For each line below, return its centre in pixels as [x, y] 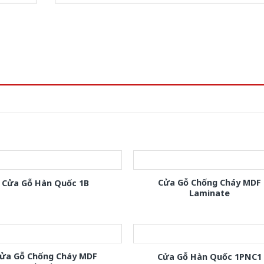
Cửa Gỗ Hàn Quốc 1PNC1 [210, 257]
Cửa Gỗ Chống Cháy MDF [210, 182]
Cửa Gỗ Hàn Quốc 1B [46, 183]
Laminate [210, 193]
